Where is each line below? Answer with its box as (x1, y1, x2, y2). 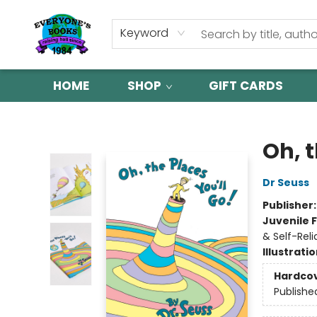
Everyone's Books (11, 108, 94, 122)
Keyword (120, 25, 168, 41)
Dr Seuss (262, 175, 309, 190)
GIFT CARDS (209, 77, 283, 94)
